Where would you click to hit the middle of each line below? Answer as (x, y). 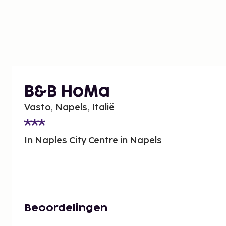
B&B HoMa (67, 92)
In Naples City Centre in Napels (93, 141)
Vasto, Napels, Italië (69, 108)
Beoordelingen (66, 209)
